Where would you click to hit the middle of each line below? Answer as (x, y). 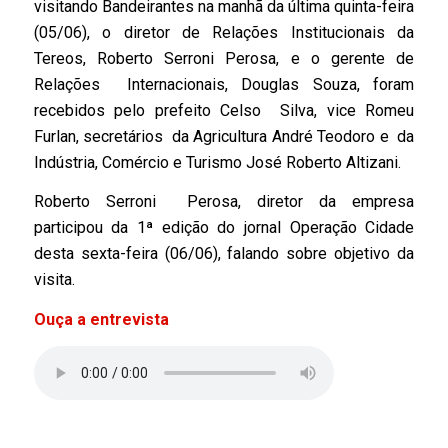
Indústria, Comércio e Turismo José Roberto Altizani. (217, 162)
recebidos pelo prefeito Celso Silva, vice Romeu (224, 110)
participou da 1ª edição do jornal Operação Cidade (224, 228)
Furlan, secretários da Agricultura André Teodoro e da (224, 136)
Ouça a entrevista (103, 319)
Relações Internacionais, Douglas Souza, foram (224, 84)
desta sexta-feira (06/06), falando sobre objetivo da (224, 254)
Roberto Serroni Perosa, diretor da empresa (224, 202)
